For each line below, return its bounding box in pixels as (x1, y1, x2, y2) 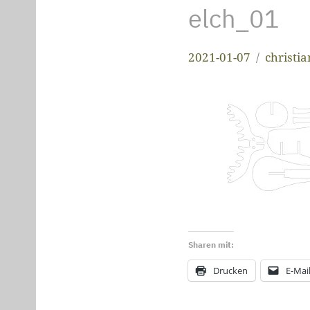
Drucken (213, 264, 248, 277)
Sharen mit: (188, 239, 234, 250)
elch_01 (188, 1, 280, 35)
